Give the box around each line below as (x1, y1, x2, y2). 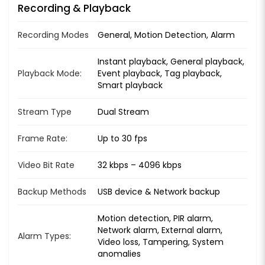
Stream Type (18, 105, 72, 118)
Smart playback (98, 79, 163, 91)
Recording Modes (18, 28, 89, 41)
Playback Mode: (18, 67, 82, 79)
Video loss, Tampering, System (98, 235, 224, 248)
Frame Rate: (18, 132, 67, 144)
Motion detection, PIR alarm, (98, 212, 213, 224)
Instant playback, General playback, (98, 55, 244, 67)
